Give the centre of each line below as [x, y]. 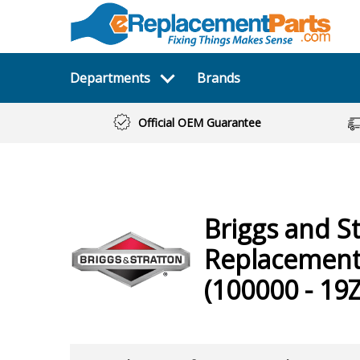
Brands [218, 78]
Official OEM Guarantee [199, 123]
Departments [110, 78]
